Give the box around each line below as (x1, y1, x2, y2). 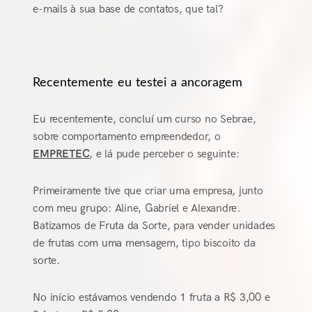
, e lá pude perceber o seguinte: (89, 148, 240, 162)
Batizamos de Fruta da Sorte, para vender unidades (33, 219, 276, 233)
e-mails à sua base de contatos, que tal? (33, 3, 224, 17)
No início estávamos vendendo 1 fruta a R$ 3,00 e (33, 291, 270, 305)
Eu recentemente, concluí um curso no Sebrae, (33, 113, 256, 127)
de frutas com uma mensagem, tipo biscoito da (33, 237, 256, 251)
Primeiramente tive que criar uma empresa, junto (33, 185, 263, 198)
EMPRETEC (33, 148, 90, 162)
